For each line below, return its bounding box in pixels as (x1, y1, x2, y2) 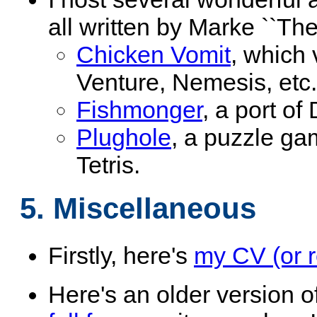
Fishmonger (76, 96, 202, 124)
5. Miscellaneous (20, 191, 256, 225)
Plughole (76, 124, 171, 151)
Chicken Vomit (76, 41, 231, 69)
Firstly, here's (48, 241, 194, 269)
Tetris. (76, 151, 140, 179)
